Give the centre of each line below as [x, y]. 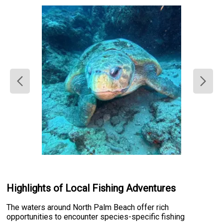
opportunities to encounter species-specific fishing [96, 217]
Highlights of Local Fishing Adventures [91, 188]
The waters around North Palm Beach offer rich [88, 207]
